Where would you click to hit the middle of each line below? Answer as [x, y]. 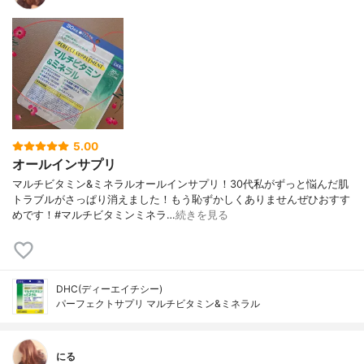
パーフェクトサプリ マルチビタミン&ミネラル [158, 304]
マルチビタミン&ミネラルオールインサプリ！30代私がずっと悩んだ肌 [180, 184]
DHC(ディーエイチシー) [109, 289]
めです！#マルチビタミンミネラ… [94, 215]
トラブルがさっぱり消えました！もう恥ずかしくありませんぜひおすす [181, 200]
